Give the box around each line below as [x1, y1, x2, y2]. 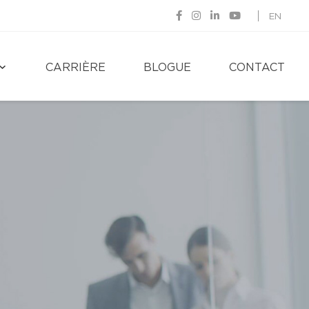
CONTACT [229, 62, 285, 73]
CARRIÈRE [46, 62, 106, 73]
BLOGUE [143, 62, 191, 73]
